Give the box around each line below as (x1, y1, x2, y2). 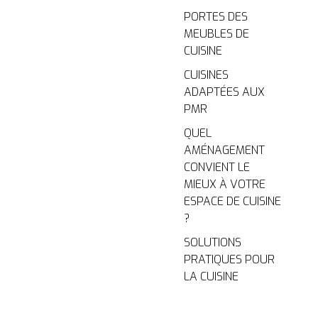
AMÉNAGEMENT (183, 142, 265, 158)
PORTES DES (183, 9, 248, 24)
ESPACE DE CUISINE (183, 193, 281, 209)
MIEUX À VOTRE (183, 176, 265, 192)
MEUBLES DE (183, 26, 249, 41)
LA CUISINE (183, 268, 238, 284)
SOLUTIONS (183, 234, 241, 250)
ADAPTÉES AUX (183, 84, 265, 99)
